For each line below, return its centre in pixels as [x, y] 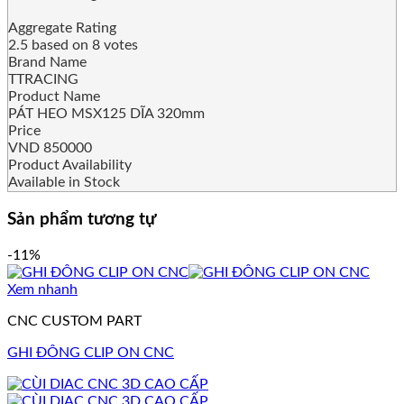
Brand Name [47, 63]
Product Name [54, 97]
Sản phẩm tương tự [82, 220]
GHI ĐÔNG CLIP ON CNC [91, 352]
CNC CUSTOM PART [74, 321]
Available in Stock [64, 183]
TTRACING [43, 80]
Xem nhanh [42, 289]
